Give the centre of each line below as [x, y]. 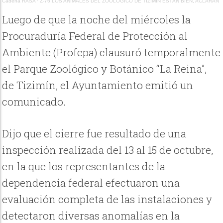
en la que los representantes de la [84, 167]
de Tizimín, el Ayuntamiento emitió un [98, 85]
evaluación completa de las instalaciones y [107, 199]
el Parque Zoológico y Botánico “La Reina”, [105, 69]
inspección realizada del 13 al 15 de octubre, [108, 150]
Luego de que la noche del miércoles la [97, 19]
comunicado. [34, 102]
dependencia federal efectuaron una [91, 183]
